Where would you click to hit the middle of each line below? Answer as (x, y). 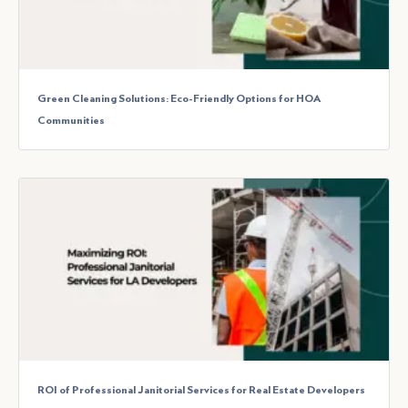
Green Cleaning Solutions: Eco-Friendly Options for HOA (179, 99)
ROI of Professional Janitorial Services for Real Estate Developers (201, 390)
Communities (71, 121)
